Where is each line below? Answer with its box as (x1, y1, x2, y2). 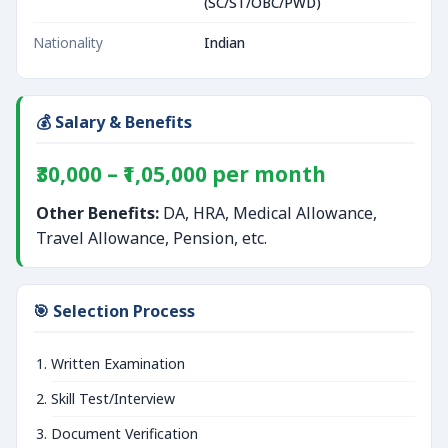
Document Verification (51, 424, 198, 443)
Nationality (33, 33, 103, 52)
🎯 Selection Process (33, 300, 195, 322)
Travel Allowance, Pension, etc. (36, 227, 267, 249)
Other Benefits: (36, 202, 159, 224)
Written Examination (51, 354, 185, 373)
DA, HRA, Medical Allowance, (159, 202, 377, 224)
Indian (204, 33, 245, 52)
